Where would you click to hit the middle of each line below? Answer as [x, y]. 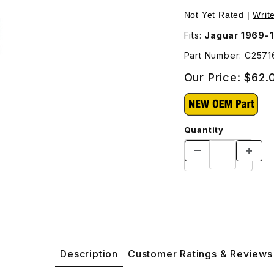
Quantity [204, 129]
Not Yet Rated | [218, 14]
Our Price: [214, 77]
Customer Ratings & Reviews [200, 254]
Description [89, 254]
